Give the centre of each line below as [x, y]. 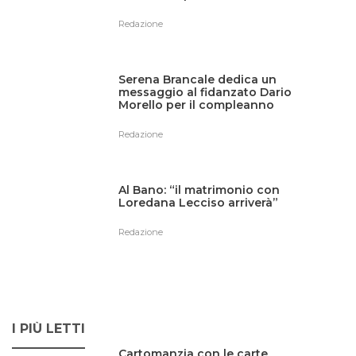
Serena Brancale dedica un [198, 79]
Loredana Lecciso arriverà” [199, 203]
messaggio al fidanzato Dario [205, 92]
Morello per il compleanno [197, 104]
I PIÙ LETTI [48, 328]
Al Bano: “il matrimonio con [199, 190]
